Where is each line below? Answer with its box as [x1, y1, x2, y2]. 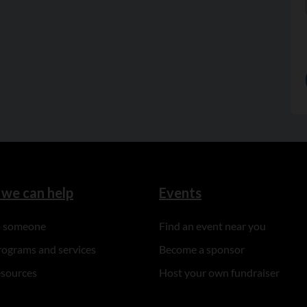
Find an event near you [159, 219, 267, 232]
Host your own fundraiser [159, 266, 280, 279]
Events [159, 184, 202, 201]
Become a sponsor [159, 243, 245, 256]
